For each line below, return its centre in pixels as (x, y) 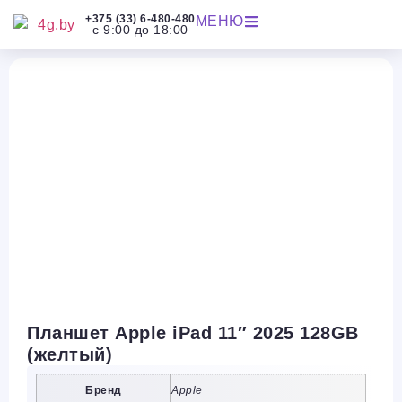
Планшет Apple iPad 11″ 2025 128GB (193, 333)
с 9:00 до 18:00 (140, 30)
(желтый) (70, 354)
